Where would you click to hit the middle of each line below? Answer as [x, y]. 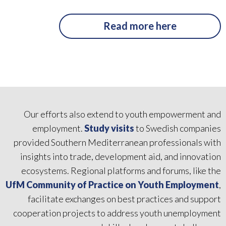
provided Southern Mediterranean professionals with [117, 142]
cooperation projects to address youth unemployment [117, 213]
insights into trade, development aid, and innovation [121, 156]
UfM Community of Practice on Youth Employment [112, 184]
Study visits [109, 128]
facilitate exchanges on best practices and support [124, 199]
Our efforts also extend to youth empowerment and [122, 114]
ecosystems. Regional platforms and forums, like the [121, 170]
